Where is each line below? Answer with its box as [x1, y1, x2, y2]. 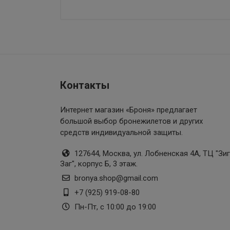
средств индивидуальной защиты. [60, 128, 183, 137]
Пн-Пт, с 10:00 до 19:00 [72, 202, 156, 212]
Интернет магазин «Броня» [60, 105, 155, 114]
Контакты [60, 79, 109, 91]
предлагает [155, 105, 197, 114]
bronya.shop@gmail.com [74, 174, 158, 183]
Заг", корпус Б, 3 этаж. [60, 159, 138, 168]
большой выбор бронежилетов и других [60, 117, 203, 126]
